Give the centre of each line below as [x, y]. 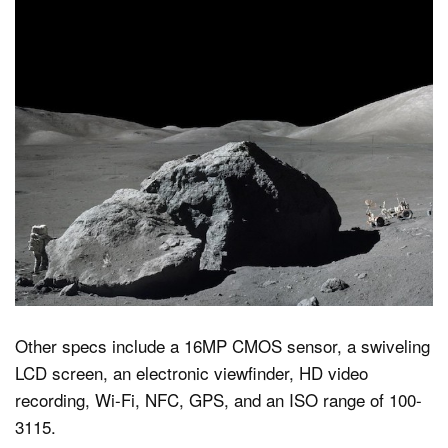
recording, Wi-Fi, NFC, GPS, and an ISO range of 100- [218, 399]
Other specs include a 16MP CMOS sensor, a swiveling [222, 345]
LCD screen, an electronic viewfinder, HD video [191, 372]
